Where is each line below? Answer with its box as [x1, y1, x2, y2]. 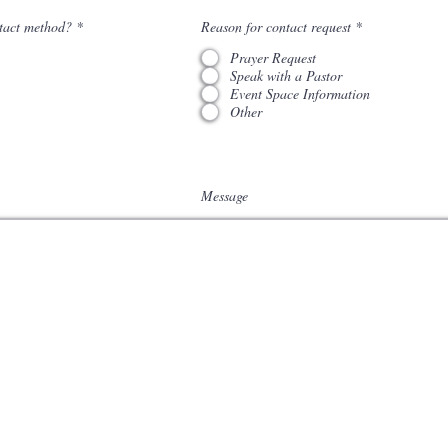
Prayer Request [230, 48, 316, 67]
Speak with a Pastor [230, 66, 342, 85]
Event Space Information [230, 84, 370, 103]
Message [200, 186, 248, 205]
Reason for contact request [201, 17, 351, 36]
